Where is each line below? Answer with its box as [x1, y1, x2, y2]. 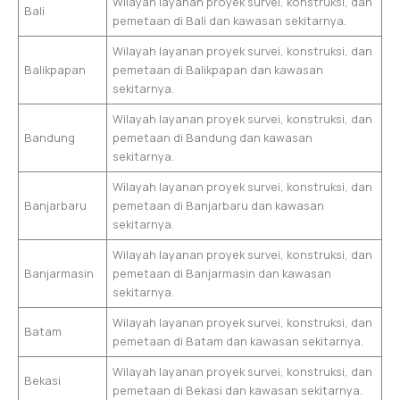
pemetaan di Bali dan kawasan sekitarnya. [112, 12, 347, 29]
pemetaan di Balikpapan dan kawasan [112, 62, 324, 79]
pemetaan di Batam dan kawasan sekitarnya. [112, 333, 364, 350]
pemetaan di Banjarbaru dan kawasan [112, 197, 325, 214]
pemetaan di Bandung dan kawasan [112, 129, 313, 146]
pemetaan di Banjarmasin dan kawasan [112, 265, 332, 282]
